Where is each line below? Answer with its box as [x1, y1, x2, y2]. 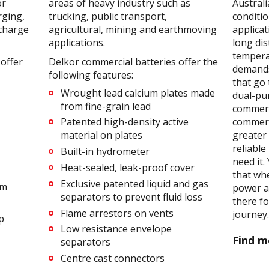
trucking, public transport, [48, 9, 167, 23]
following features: [48, 68, 136, 82]
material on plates [60, 128, 142, 142]
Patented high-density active [60, 115, 189, 129]
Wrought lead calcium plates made [60, 86, 215, 100]
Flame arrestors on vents [60, 206, 174, 220]
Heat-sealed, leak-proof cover [60, 160, 195, 174]
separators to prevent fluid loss [60, 190, 202, 204]
